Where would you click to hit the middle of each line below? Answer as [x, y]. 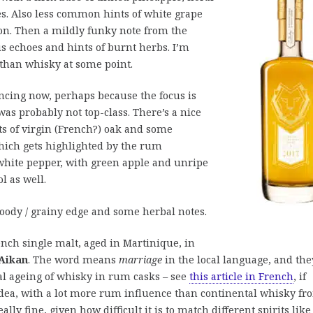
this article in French [241, 277]
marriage [142, 260]
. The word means [73, 260]
